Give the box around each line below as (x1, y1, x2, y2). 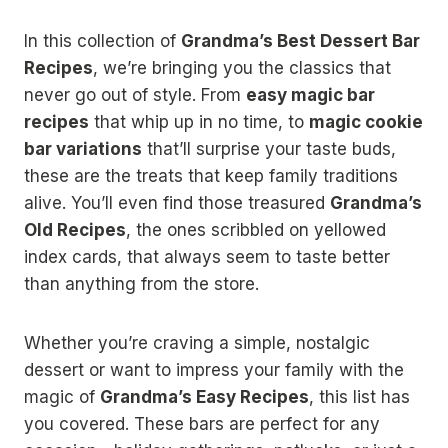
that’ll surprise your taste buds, (142, 139, 396, 159)
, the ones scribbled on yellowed (126, 220, 386, 240)
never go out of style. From (24, 85, 246, 105)
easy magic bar (246, 85, 375, 105)
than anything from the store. (24, 274, 259, 294)
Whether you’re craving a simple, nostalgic (24, 333, 370, 353)
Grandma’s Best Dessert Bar (181, 31, 420, 51)
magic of (24, 387, 100, 407)
